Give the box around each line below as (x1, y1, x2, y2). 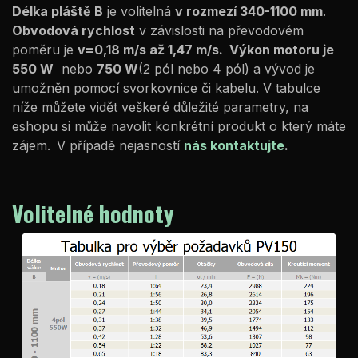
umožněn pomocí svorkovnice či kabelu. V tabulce (12, 79, 320, 96)
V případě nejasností (57, 137, 184, 153)
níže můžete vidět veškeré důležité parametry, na (12, 98, 308, 115)
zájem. (12, 137, 50, 153)
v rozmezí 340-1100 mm (175, 2, 323, 19)
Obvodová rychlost (12, 22, 135, 38)
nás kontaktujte (184, 137, 284, 153)
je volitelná (103, 2, 175, 19)
